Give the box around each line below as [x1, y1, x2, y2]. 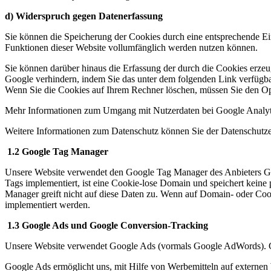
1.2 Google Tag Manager [5, 146, 108, 157]
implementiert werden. [5, 199, 90, 210]
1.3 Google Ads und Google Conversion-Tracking [5, 220, 208, 230]
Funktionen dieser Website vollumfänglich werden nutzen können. [5, 42, 258, 53]
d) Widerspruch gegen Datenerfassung [5, 10, 163, 21]
